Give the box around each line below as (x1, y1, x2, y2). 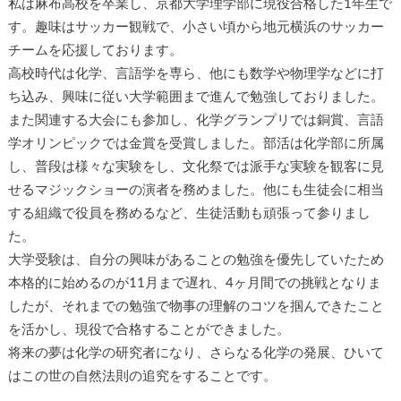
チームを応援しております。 (7, 43, 183, 57)
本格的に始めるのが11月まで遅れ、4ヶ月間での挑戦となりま (7, 276, 381, 290)
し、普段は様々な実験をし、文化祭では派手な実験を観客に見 (7, 159, 384, 174)
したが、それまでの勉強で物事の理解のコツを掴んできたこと (7, 299, 384, 313)
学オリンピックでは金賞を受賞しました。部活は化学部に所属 (7, 136, 384, 150)
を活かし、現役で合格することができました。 (7, 322, 290, 337)
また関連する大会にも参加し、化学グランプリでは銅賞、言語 (7, 113, 384, 127)
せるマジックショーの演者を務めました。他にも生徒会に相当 (7, 183, 384, 197)
